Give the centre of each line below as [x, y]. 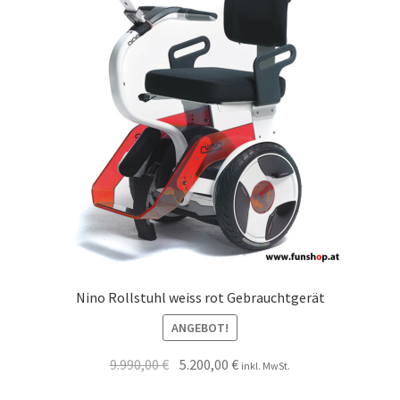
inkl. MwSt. [266, 365]
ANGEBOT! [200, 327]
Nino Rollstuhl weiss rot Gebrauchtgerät [200, 298]
